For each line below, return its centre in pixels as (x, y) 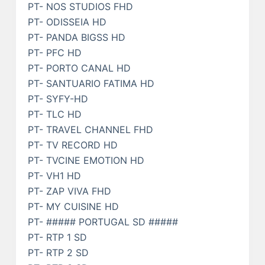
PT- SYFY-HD (58, 98)
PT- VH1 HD (54, 175)
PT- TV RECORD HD (72, 145)
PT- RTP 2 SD (58, 252)
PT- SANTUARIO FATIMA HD (91, 83)
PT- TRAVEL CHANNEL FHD (90, 129)
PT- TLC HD (54, 114)
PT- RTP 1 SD (57, 237)
